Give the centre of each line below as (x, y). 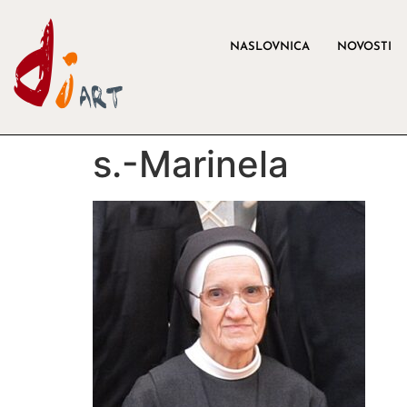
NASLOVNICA (270, 47)
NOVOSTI (365, 47)
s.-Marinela (191, 164)
